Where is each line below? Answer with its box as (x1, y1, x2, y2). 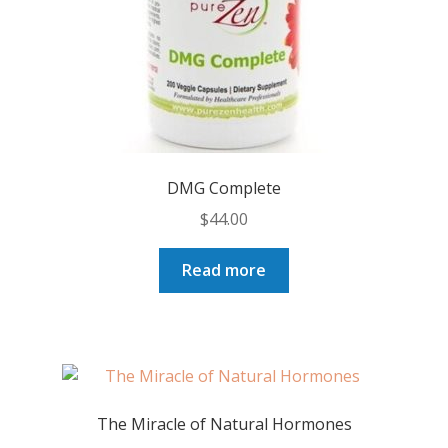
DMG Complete (167, 177, 281, 200)
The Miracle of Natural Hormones (96, 412, 352, 435)
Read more (182, 258, 266, 281)
